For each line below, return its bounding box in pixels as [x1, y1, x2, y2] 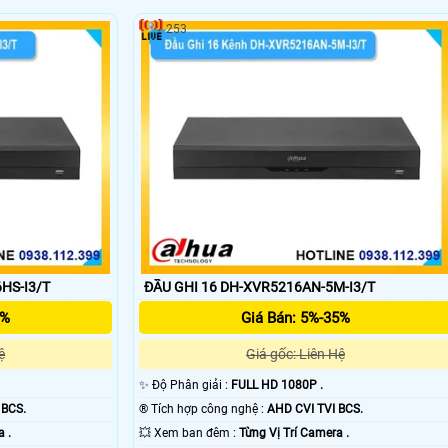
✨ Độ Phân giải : [151, 378, 231, 393]
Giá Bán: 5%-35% [240, 309, 350, 328]
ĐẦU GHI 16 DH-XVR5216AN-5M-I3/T [143, 279, 375, 296]
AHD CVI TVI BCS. [266, 402, 363, 417]
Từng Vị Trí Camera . [238, 426, 349, 441]
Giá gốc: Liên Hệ [245, 346, 345, 363]
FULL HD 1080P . [230, 378, 323, 393]
